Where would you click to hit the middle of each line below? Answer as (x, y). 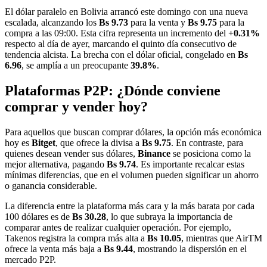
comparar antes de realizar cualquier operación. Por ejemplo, (118, 227)
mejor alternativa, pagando (56, 164)
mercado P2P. (30, 259)
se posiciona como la (211, 153)
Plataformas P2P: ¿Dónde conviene (113, 90)
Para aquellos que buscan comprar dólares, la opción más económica (133, 132)
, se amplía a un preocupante (76, 65)
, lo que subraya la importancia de (169, 216)
